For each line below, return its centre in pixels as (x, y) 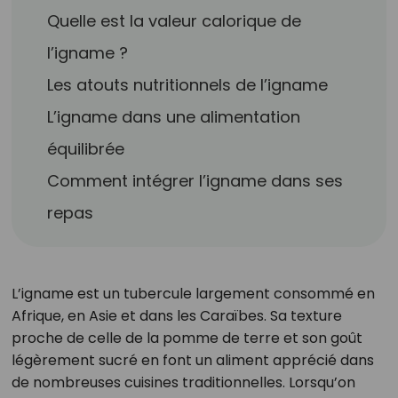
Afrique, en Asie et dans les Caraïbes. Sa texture (176, 316)
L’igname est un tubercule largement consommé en (193, 294)
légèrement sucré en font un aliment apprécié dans (192, 360)
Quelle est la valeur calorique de (175, 21)
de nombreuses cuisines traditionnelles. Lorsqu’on (183, 382)
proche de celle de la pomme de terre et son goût (187, 338)
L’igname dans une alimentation (174, 117)
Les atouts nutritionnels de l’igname (188, 85)
